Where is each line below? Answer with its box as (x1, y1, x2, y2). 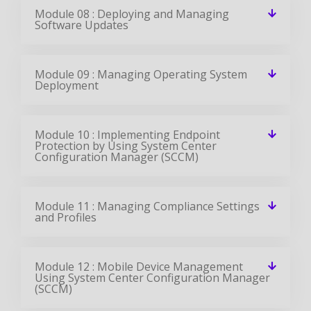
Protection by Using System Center (35, 137, 217, 153)
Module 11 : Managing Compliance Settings (35, 198, 260, 214)
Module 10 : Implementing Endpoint (35, 126, 220, 142)
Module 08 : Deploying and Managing (35, 6, 229, 22)
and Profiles (35, 209, 96, 225)
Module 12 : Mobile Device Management (35, 258, 243, 274)
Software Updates (35, 17, 128, 33)
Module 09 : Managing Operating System (35, 66, 247, 82)
